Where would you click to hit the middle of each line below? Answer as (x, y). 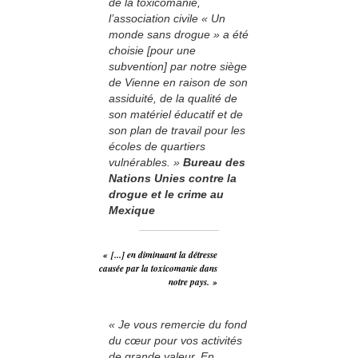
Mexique (132, 210)
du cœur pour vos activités (175, 340)
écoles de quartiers (157, 146)
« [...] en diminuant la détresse (160, 255)
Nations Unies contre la (173, 178)
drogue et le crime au (166, 194)
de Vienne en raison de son (178, 82)
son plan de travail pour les (177, 130)
